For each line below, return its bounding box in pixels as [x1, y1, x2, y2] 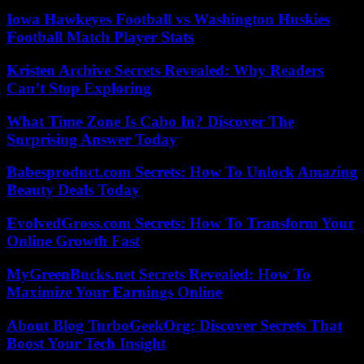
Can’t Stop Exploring [6, 79, 151, 97]
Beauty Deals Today [6, 181, 140, 199]
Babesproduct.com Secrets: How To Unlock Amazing [6, 163, 357, 181]
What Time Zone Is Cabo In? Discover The [6, 112, 294, 130]
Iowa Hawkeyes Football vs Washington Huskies [6, 11, 330, 28]
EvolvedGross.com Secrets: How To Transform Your [6, 214, 354, 232]
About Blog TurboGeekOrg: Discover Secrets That [6, 316, 342, 334]
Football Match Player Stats [6, 28, 193, 46]
